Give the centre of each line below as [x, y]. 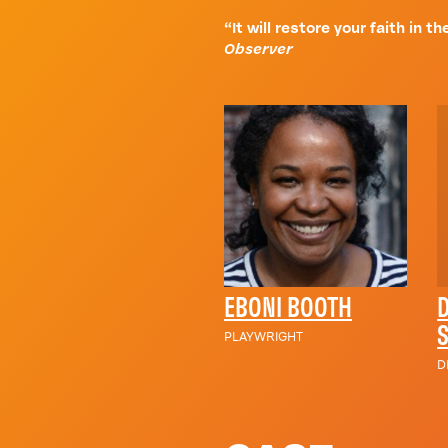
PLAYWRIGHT [263, 336]
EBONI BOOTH [288, 309]
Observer [258, 49]
